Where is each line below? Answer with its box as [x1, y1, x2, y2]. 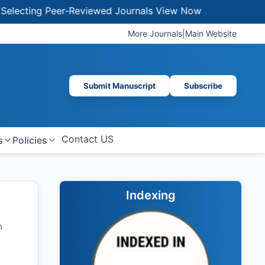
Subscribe [184, 80, 222, 91]
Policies [12, 134, 47, 146]
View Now [124, 5, 170, 17]
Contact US [61, 133, 114, 145]
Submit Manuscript [83, 80, 156, 91]
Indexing [125, 188, 176, 202]
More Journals [128, 28, 182, 38]
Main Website [185, 28, 237, 38]
